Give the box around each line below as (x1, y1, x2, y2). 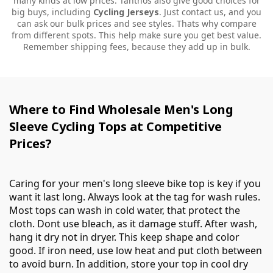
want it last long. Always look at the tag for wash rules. (9, 190, 260, 204)
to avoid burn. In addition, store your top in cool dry (9, 257, 248, 271)
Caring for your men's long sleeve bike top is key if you (9, 177, 261, 190)
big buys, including (12, 6, 93, 18)
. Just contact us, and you (159, 6, 261, 18)
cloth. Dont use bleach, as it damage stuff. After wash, (9, 217, 257, 230)
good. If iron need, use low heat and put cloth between (9, 244, 262, 257)
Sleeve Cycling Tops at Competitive (9, 118, 222, 135)
